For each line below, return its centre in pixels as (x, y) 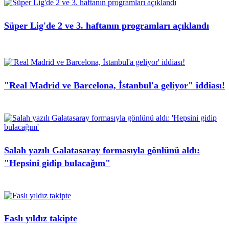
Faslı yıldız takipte (41, 219)
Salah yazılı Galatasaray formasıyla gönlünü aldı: (102, 150)
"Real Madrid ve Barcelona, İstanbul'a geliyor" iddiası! (114, 85)
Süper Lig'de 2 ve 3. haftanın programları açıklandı (107, 25)
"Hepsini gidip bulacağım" (57, 163)
